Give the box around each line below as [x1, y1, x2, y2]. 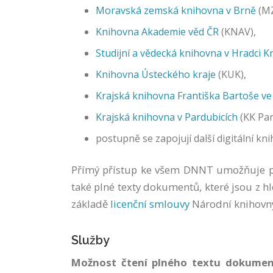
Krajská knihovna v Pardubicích [96, 110, 238, 124]
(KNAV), [219, 25, 256, 38]
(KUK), [216, 68, 246, 81]
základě [71, 197, 110, 211]
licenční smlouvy [110, 197, 190, 211]
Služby [71, 233, 110, 247]
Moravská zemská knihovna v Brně [96, 4, 256, 17]
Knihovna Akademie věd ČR [96, 25, 219, 38]
